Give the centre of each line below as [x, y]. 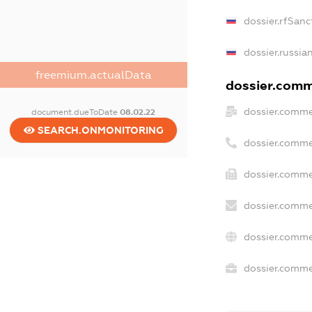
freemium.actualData [93, 75]
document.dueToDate [76, 112]
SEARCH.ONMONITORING [99, 131]
